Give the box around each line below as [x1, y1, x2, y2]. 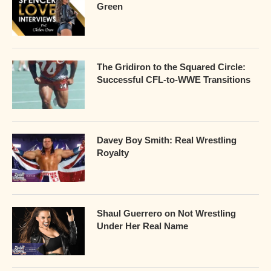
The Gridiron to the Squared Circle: [97, 61, 246, 72]
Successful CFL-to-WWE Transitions [97, 74, 250, 85]
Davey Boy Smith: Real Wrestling [97, 134, 237, 145]
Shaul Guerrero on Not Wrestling [97, 207, 236, 218]
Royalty [97, 147, 129, 158]
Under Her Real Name [97, 220, 188, 231]
